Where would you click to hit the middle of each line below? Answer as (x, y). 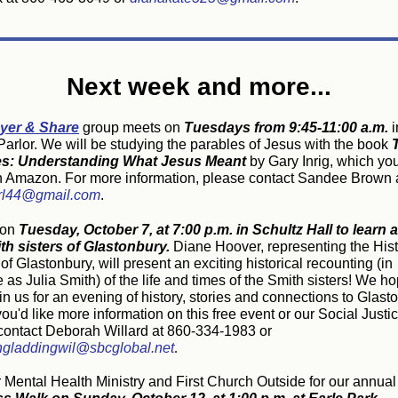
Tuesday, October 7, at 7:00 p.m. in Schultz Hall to (184, 230)
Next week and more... (199, 87)
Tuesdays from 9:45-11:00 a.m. (288, 127)
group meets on (131, 127)
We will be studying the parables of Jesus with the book (216, 144)
